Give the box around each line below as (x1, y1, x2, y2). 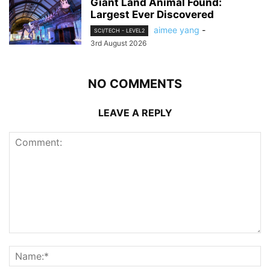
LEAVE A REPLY (98, 106, 172, 119)
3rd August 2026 (90, 38, 146, 48)
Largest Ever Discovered (90, 8, 214, 20)
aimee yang (154, 24, 199, 35)
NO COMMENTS (88, 76, 182, 91)
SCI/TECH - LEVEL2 (94, 27, 145, 34)
